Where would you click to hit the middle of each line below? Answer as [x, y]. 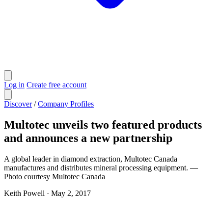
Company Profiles [66, 104]
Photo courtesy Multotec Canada [55, 176]
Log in [14, 85]
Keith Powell [24, 193]
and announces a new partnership [88, 138]
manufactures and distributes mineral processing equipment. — [101, 167]
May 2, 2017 [71, 193]
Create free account [56, 85]
